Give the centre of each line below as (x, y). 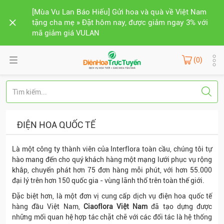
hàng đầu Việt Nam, (48, 206)
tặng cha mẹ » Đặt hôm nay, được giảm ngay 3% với (120, 22)
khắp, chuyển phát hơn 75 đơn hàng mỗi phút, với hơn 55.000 (112, 170)
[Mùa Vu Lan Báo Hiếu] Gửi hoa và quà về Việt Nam (119, 12)
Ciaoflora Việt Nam (115, 206)
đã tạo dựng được (180, 206)
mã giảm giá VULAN (66, 33)
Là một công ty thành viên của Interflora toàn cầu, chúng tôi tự (112, 149)
